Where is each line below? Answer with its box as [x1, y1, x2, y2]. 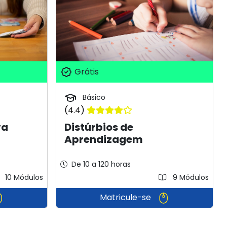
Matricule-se [99, 191, 153, 203]
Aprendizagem [64, 132, 143, 146]
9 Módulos [170, 172, 209, 182]
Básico [81, 92, 106, 102]
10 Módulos [3, 172, 44, 182]
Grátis [72, 65, 99, 78]
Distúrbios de [64, 120, 134, 134]
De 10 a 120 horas [71, 159, 131, 169]
